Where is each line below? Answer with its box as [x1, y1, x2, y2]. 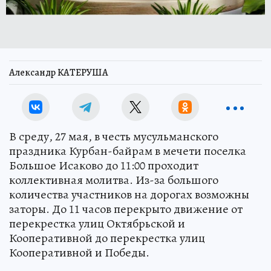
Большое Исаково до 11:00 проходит [9, 157, 198, 174]
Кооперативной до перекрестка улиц [9, 230, 205, 246]
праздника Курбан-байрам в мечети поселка [9, 143, 246, 159]
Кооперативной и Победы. [9, 244, 149, 261]
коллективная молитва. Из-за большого [9, 172, 218, 188]
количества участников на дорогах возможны [9, 186, 249, 203]
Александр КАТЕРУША [9, 66, 108, 79]
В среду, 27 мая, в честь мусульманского [9, 128, 218, 145]
